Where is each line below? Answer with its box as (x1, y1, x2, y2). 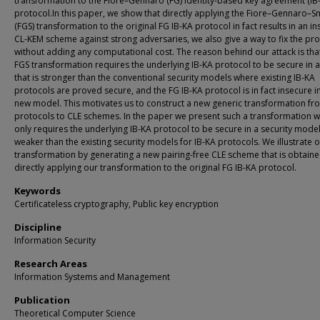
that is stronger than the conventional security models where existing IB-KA (14, 71, 315, 84)
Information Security (14, 234, 96, 246)
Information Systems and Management (14, 271, 170, 283)
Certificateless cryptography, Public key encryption (14, 198, 219, 210)
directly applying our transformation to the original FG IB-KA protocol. (14, 161, 296, 174)
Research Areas (14, 257, 87, 270)
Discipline (14, 221, 61, 234)
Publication (14, 294, 70, 306)
